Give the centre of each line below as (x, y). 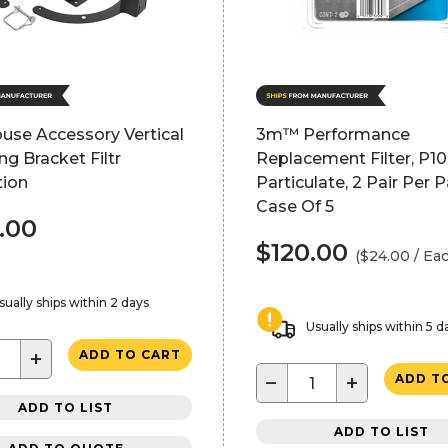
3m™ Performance (332, 134)
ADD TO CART (129, 354)
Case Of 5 (294, 206)
